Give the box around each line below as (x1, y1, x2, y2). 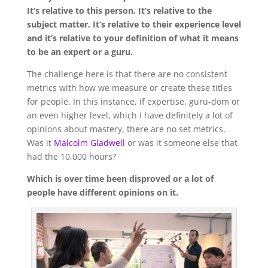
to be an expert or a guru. (26, 45, 133, 57)
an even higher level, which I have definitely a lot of (26, 109, 233, 121)
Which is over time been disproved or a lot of (26, 172, 214, 184)
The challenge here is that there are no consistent (26, 68, 227, 80)
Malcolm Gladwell (53, 136, 125, 148)
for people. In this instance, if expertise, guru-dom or (26, 95, 240, 107)
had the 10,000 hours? (26, 150, 116, 162)
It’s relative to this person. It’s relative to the (26, 4, 212, 16)
